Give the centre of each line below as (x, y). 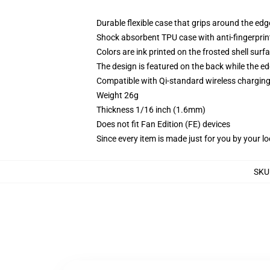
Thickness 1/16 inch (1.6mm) (151, 110)
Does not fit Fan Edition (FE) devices (163, 124)
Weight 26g (118, 95)
